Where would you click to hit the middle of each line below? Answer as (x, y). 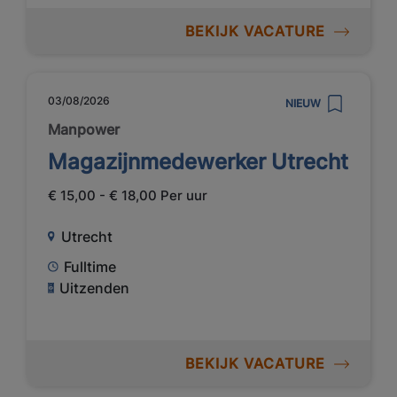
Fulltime (90, 267)
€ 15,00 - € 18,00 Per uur (128, 195)
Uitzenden (95, 288)
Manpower (84, 129)
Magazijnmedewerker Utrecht (198, 161)
